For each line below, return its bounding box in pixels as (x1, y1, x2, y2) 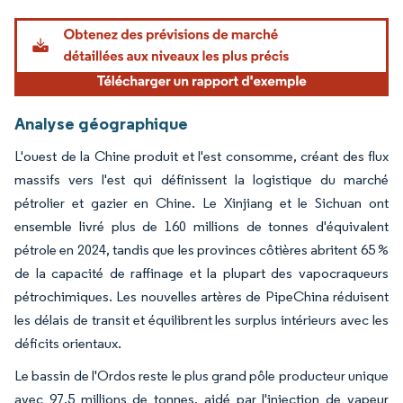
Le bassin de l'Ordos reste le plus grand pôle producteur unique (14, 366, 389, 384)
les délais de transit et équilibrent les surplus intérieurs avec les (14, 310, 389, 328)
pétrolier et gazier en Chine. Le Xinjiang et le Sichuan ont (14, 193, 389, 211)
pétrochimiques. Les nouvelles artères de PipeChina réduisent (14, 287, 389, 305)
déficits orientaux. (14, 334, 121, 352)
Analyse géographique (14, 112, 188, 134)
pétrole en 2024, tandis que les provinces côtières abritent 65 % (14, 240, 389, 258)
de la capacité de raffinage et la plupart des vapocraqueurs (14, 264, 389, 282)
